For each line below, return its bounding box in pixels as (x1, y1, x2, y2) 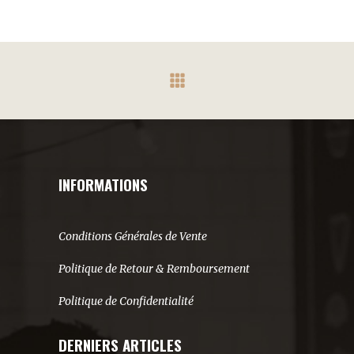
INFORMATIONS (58, 173, 148, 196)
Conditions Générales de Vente (58, 229, 207, 244)
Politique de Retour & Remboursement (58, 262, 250, 277)
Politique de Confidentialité (58, 294, 194, 309)
